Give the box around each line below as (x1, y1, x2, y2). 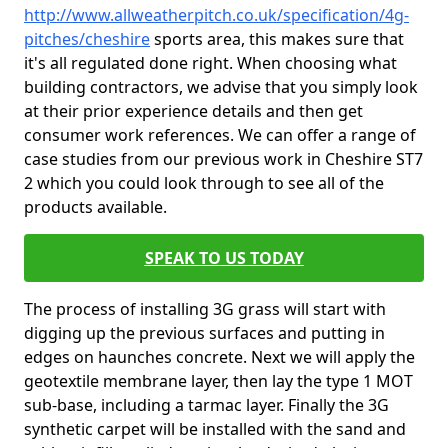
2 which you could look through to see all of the (24, 172, 384, 194)
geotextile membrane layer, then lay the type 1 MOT (24, 370, 413, 392)
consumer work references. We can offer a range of (24, 124, 416, 146)
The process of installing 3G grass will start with (24, 298, 386, 320)
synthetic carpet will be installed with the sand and (24, 418, 406, 440)
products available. (24, 196, 167, 218)
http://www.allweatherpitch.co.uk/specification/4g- (24, 4, 409, 26)
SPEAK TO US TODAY (144, 247, 304, 269)
